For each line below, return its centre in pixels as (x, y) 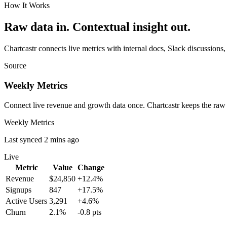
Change (91, 167)
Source (15, 66)
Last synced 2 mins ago (42, 139)
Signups (18, 190)
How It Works (27, 6)
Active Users (26, 201)
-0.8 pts (89, 212)
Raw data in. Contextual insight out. (97, 27)
